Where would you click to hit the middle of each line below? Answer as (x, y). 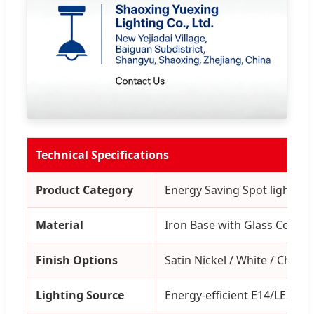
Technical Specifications (102, 155)
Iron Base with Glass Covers (238, 225)
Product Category (84, 190)
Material (60, 225)
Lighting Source (80, 295)
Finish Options (77, 260)
